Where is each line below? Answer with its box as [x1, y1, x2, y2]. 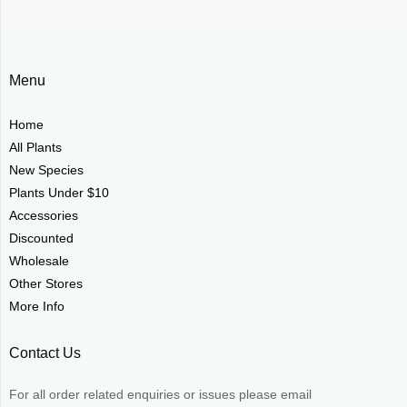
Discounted [9, 231, 74, 246]
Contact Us [9, 345, 81, 362]
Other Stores [9, 276, 83, 292]
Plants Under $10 [9, 185, 109, 201]
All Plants [9, 140, 62, 155]
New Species [9, 163, 84, 178]
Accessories [9, 208, 78, 223]
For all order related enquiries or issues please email [9, 387, 312, 402]
